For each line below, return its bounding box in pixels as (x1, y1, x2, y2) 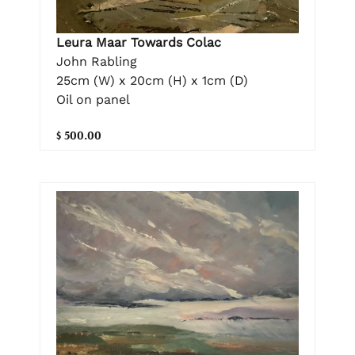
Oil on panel (56, 91, 130, 107)
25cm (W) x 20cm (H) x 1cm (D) (56, 72, 248, 88)
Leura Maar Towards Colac (56, 34, 221, 50)
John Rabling (56, 53, 137, 69)
